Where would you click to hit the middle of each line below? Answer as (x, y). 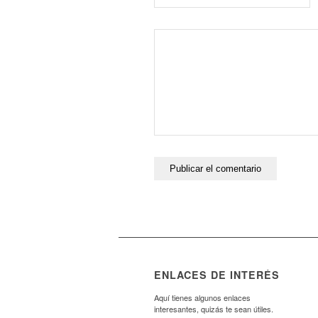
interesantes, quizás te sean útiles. (214, 309)
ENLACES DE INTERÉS (217, 275)
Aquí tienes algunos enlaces (202, 298)
